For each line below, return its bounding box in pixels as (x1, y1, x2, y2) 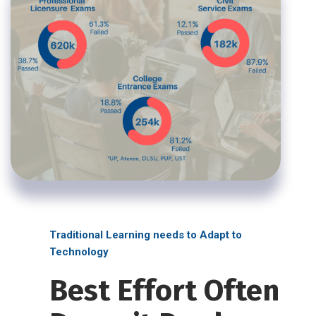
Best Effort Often (49, 272, 279, 308)
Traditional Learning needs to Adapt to (49, 228, 242, 241)
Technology (49, 245, 109, 258)
